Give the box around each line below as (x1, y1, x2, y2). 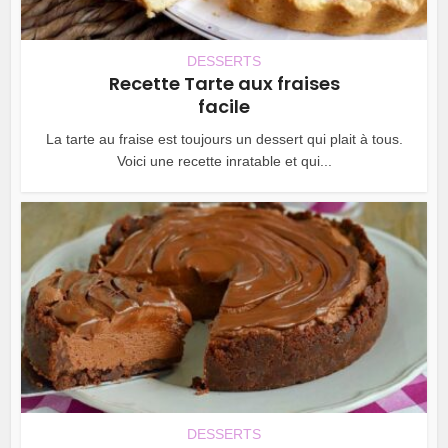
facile (198, 94, 250, 120)
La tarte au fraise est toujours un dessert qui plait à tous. (45, 131, 403, 148)
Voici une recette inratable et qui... (116, 153, 332, 170)
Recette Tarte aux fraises (108, 71, 340, 97)
